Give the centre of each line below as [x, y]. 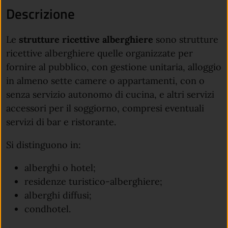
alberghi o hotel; [60, 167]
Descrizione [40, 14]
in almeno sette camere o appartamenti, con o [105, 80]
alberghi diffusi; [58, 195]
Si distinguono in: [44, 145]
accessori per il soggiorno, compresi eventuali [105, 108]
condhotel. [48, 209]
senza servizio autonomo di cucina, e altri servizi [110, 94]
